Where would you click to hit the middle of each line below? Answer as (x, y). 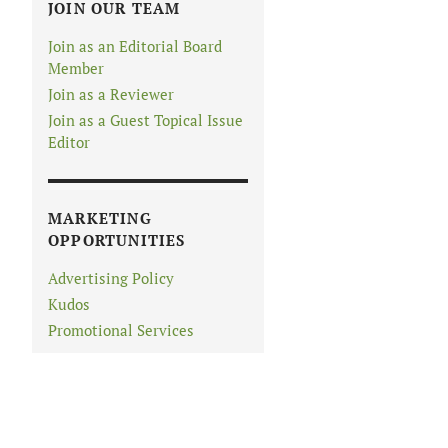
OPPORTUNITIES (117, 240)
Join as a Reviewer (111, 94)
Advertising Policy (111, 278)
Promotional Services (121, 330)
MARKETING (100, 218)
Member (76, 68)
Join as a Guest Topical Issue (145, 120)
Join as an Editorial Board (135, 46)
